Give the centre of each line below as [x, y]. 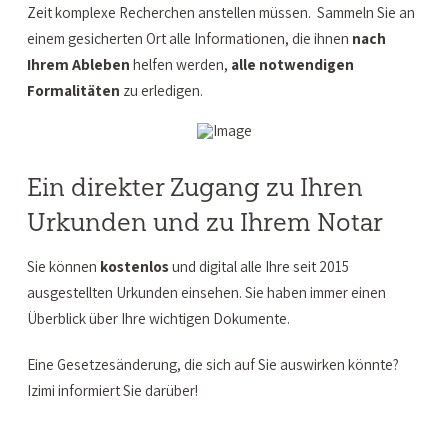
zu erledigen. [161, 90]
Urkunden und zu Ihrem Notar [204, 222]
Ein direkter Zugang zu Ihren [194, 187]
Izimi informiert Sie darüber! [112, 389]
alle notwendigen [292, 64]
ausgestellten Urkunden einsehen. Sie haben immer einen [206, 291]
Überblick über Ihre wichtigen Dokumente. [158, 317]
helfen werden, [180, 64]
